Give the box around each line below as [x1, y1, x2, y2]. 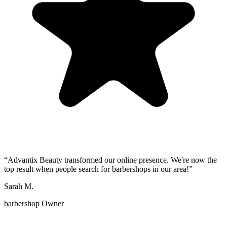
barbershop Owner [4, 199, 64, 208]
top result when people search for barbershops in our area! [4, 165, 189, 174]
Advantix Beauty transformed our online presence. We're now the [8, 156, 217, 165]
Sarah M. [4, 182, 33, 191]
